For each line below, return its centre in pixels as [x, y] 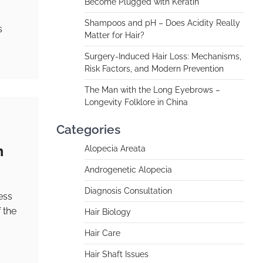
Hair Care [102, 233]
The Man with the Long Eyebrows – [152, 90]
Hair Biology [108, 212]
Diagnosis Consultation [128, 191]
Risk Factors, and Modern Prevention [154, 69]
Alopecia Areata [115, 149]
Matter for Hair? [114, 35]
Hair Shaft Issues [117, 254]
